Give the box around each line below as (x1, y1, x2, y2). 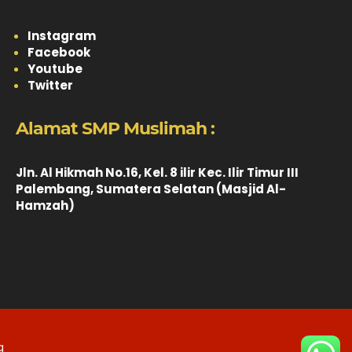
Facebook (27, 44, 90, 60)
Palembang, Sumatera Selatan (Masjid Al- (15, 181, 286, 197)
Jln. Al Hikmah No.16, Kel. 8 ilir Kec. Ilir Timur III (15, 164, 299, 181)
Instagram (27, 27, 96, 44)
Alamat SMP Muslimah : (15, 118, 214, 139)
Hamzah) (15, 197, 75, 214)
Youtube (27, 60, 82, 77)
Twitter (27, 77, 73, 93)
